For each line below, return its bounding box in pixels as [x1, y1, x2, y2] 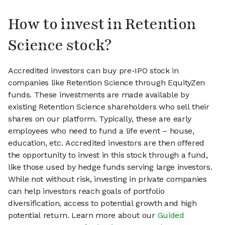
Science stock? [8, 35, 111, 56]
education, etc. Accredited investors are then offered [8, 138, 205, 148]
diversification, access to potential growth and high [8, 198, 197, 208]
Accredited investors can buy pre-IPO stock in [8, 66, 179, 76]
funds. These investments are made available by [8, 90, 189, 100]
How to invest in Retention [8, 14, 196, 35]
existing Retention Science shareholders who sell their [8, 102, 209, 112]
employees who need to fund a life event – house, [8, 126, 194, 136]
